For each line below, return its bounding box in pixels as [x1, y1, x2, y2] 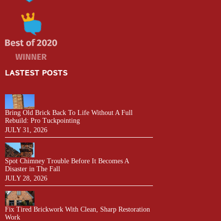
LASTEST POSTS [5, 67, 68, 79]
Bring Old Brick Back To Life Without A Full [5, 109, 133, 116]
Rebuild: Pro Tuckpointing [5, 116, 80, 124]
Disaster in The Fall [5, 165, 60, 173]
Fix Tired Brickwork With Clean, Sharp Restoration [5, 205, 150, 213]
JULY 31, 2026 [5, 126, 47, 134]
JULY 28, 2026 [5, 174, 47, 182]
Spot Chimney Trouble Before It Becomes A [5, 157, 129, 165]
